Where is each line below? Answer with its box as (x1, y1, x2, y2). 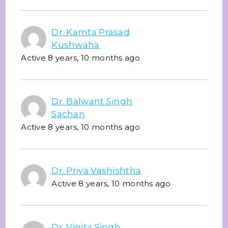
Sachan (51, 108, 85, 119)
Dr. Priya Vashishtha (51, 165, 141, 176)
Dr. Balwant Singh (51, 96, 133, 106)
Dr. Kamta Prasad (51, 26, 130, 37)
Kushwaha (51, 39, 100, 50)
